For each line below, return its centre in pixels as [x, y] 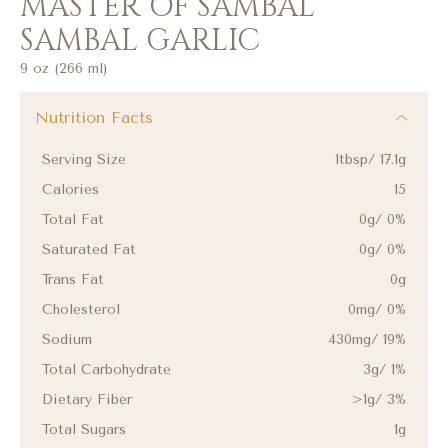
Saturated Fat [89, 249]
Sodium [67, 339]
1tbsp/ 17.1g [370, 159]
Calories [70, 189]
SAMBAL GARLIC [140, 41]
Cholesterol [81, 309]
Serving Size [84, 159]
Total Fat [73, 219]
